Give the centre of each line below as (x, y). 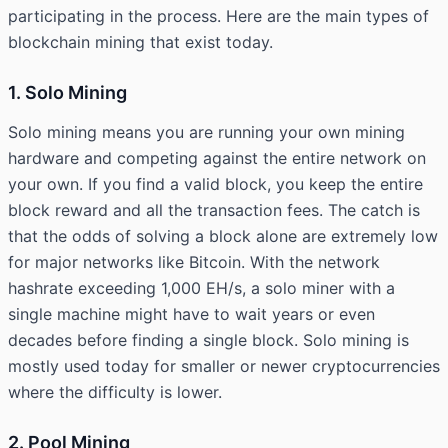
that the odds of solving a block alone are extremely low (223, 236)
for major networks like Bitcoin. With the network (194, 262)
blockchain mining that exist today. (140, 42)
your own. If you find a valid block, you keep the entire (215, 184)
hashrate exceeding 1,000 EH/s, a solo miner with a (201, 288)
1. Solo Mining (67, 93)
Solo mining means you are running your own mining (206, 132)
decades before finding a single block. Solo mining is (208, 340)
